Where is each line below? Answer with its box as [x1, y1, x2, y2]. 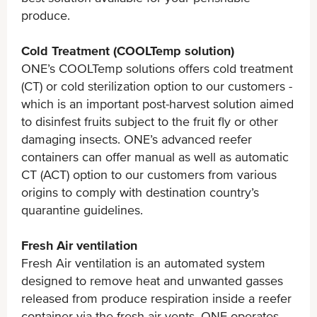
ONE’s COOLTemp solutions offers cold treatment [21, 60, 293, 76]
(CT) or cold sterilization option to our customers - [21, 78, 292, 93]
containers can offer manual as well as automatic [21, 149, 289, 164]
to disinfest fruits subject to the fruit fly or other [21, 113, 278, 129]
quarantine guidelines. [21, 202, 143, 217]
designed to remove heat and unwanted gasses [21, 272, 283, 288]
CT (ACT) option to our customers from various [21, 166, 277, 182]
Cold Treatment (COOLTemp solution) [21, 42, 234, 58]
